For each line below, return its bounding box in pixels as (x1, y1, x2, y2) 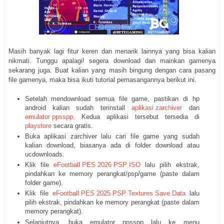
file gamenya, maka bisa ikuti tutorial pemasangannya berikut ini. (8, 76, 196, 84)
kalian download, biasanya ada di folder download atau (24, 141, 199, 149)
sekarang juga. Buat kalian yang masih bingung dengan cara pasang (8, 66, 215, 74)
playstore (24, 121, 51, 129)
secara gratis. (51, 121, 93, 129)
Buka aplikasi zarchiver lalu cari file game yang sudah (24, 132, 199, 140)
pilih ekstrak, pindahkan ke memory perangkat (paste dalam (24, 198, 199, 206)
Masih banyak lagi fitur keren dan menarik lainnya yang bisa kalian (8, 47, 215, 55)
